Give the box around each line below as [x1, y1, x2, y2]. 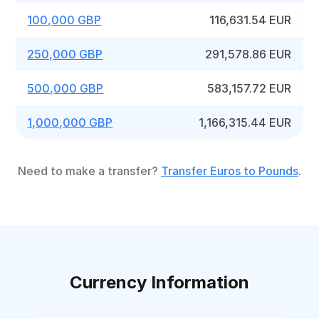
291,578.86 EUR [205, 47, 292, 61]
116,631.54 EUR [209, 13, 292, 27]
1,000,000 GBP [27, 115, 113, 130]
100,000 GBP [27, 13, 102, 27]
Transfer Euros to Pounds [161, 164, 298, 178]
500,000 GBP [27, 81, 104, 95]
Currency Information [70, 272, 249, 293]
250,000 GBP [27, 47, 103, 61]
